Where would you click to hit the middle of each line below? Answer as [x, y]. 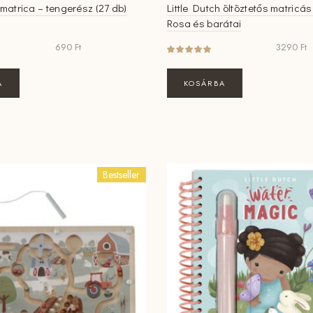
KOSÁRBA [204, 83]
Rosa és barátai [204, 23]
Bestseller [122, 175]
